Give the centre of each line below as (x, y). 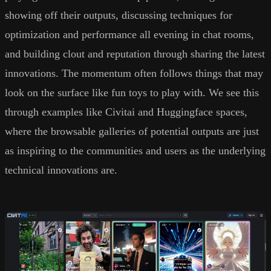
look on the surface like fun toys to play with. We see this (132, 92)
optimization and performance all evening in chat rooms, (129, 34)
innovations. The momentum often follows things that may (134, 73)
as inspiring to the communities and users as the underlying (135, 150)
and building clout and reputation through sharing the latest (135, 54)
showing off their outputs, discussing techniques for (119, 15)
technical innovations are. (61, 170)
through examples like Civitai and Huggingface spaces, (126, 112)
